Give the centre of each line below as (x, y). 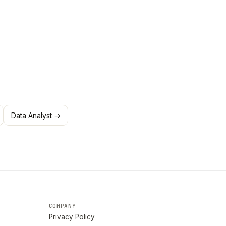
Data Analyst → (36, 115)
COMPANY (62, 206)
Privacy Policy (72, 217)
